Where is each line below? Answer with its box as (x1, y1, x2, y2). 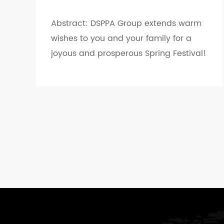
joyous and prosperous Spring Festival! (51, 47, 206, 60)
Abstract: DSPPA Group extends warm (51, 17, 201, 30)
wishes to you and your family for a (51, 32, 191, 45)
